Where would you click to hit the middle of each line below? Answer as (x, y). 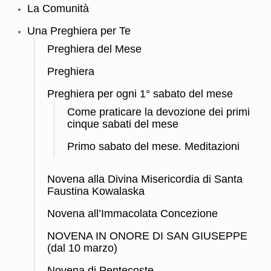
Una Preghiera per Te (79, 31)
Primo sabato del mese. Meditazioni (153, 147)
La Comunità (58, 9)
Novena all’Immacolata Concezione (132, 214)
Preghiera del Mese (94, 49)
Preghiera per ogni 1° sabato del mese (140, 94)
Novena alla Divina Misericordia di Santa (145, 179)
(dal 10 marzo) (82, 248)
